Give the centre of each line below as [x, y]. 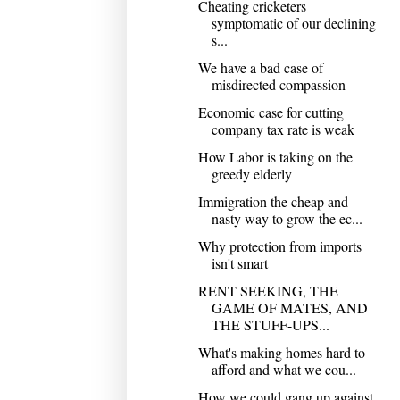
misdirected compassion [278, 84]
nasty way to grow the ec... [287, 218]
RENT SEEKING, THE [268, 290]
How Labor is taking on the [275, 156]
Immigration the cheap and [273, 201]
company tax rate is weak [283, 129]
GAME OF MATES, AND [289, 307]
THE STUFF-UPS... [270, 324]
